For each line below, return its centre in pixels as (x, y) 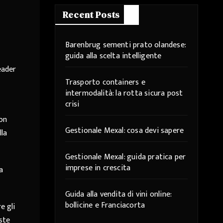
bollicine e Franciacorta (105, 205)
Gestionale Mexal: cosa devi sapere (124, 131)
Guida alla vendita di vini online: (118, 194)
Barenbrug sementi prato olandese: (125, 45)
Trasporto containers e (105, 82)
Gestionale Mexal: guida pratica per (125, 157)
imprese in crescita (98, 168)
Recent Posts (91, 15)
